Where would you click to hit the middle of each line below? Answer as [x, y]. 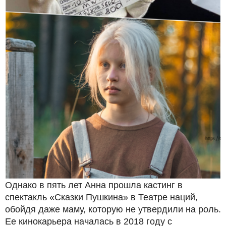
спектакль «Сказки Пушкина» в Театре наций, [101, 197]
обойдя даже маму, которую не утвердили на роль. [113, 209]
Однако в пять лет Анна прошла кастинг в [94, 185]
